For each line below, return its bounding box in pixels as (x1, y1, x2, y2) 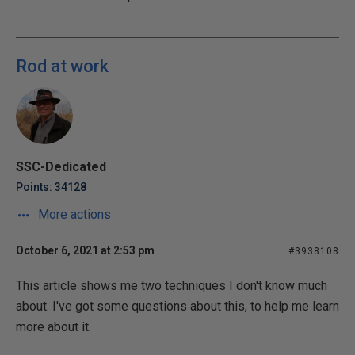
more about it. (16, 319, 91, 334)
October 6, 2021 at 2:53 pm (16, 244, 155, 257)
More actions (35, 207, 111, 222)
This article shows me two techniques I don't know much (16, 278, 327, 293)
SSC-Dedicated (16, 159, 106, 174)
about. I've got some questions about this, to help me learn (16, 299, 339, 314)
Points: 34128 (16, 181, 86, 193)
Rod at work (16, 56, 109, 76)
